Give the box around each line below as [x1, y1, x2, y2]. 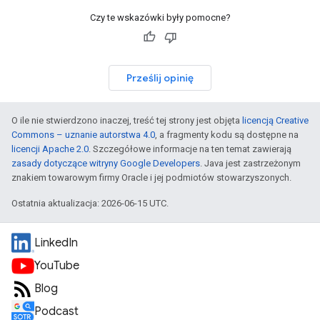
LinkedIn [34, 236, 78, 250]
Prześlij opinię [126, 71, 194, 84]
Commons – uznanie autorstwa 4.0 [11, 129, 155, 140]
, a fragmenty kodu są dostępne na [155, 129, 299, 140]
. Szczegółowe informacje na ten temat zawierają [89, 144, 291, 154]
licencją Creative [242, 115, 309, 126]
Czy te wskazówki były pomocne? [89, 12, 231, 23]
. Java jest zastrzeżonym [200, 158, 301, 169]
